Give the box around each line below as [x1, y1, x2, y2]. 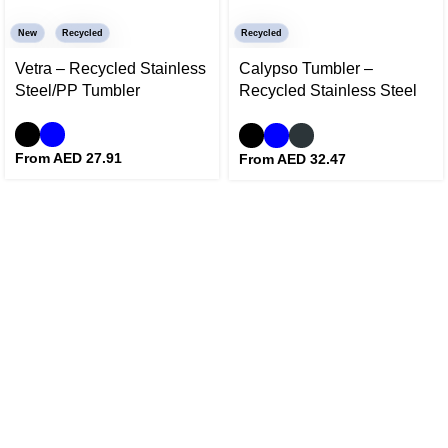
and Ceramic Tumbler [239, 104, 392, 121]
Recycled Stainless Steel [239, 82, 417, 99]
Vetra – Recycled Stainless [15, 60, 206, 77]
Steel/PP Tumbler [15, 82, 140, 99]
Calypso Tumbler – [239, 60, 373, 77]
